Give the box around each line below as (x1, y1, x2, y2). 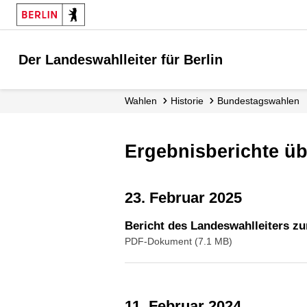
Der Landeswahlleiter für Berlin (19, 52, 223, 67)
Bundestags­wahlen (223, 95, 299, 106)
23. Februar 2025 (133, 188, 242, 206)
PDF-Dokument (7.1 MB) (125, 236, 232, 247)
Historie (177, 95, 204, 106)
